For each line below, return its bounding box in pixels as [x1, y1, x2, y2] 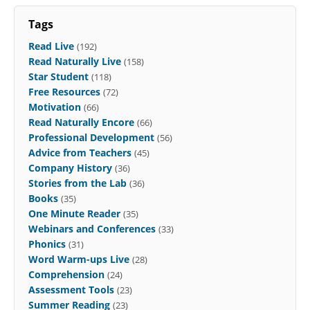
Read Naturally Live [28, 55, 121, 69]
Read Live [28, 39, 74, 53]
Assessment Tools [28, 283, 114, 297]
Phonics [28, 237, 66, 251]
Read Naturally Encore [28, 116, 134, 129]
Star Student [28, 70, 89, 84]
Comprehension [28, 268, 104, 282]
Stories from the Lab [28, 176, 127, 190]
